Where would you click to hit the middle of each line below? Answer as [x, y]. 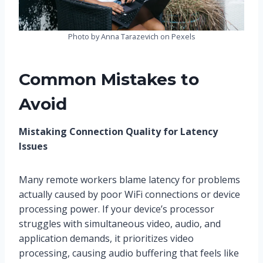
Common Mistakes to [109, 79]
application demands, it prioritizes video [106, 238]
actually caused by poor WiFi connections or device [129, 194]
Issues [33, 146]
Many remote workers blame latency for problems [129, 179]
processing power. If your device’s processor [117, 209]
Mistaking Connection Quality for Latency [118, 131]
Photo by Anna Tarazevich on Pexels [131, 36]
